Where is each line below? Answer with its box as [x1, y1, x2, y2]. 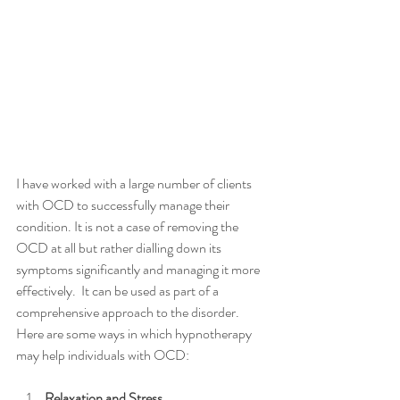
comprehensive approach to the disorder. [16, 302, 242, 323]
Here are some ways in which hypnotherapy [16, 323, 254, 345]
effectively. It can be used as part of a [16, 280, 221, 302]
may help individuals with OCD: [16, 345, 189, 366]
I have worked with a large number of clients [16, 173, 254, 195]
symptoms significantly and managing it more [16, 259, 262, 280]
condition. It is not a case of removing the [16, 216, 241, 237]
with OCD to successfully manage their [16, 195, 232, 216]
